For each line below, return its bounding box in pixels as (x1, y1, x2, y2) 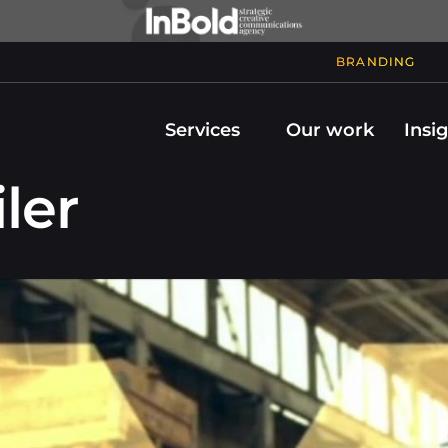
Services (165, 119, 240, 141)
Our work (286, 119, 374, 141)
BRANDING (335, 54, 416, 69)
